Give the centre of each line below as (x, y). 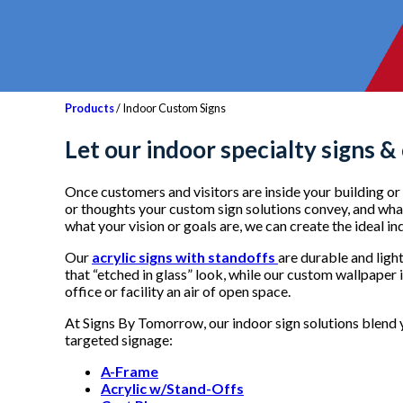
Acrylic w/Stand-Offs (172, 389)
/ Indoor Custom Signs (170, 108)
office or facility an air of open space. (178, 291)
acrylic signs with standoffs (185, 257)
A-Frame (130, 372)
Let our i (108, 149)
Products (90, 108)
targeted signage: (119, 340)
